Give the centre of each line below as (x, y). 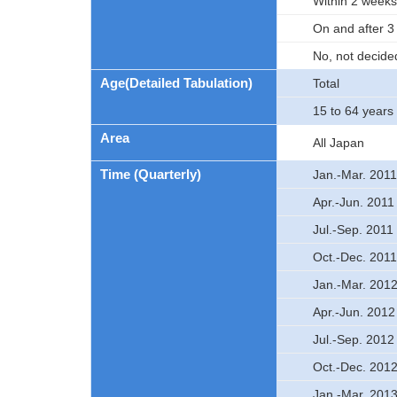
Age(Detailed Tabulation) (176, 83)
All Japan (339, 143)
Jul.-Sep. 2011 (353, 230)
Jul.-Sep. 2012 (354, 339)
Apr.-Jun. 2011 (354, 202)
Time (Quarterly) (151, 174)
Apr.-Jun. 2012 (354, 312)
